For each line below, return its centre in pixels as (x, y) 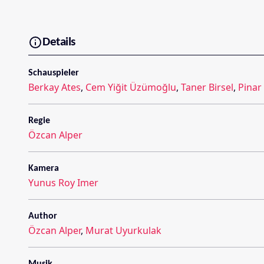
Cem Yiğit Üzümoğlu (131, 87)
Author (43, 216)
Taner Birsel (207, 87)
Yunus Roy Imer (63, 182)
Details (59, 42)
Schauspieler (54, 73)
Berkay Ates (55, 87)
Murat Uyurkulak (123, 230)
